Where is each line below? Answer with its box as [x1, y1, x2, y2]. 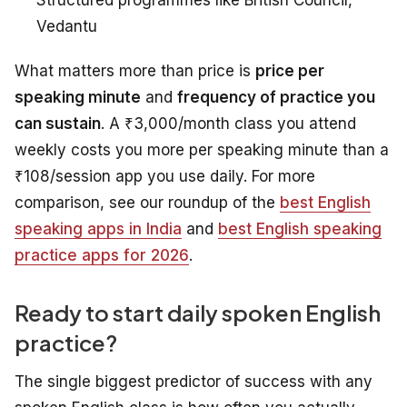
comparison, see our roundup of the [15, 193, 280, 212]
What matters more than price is [15, 61, 255, 80]
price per [255, 61, 324, 80]
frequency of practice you [177, 87, 375, 106]
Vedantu [36, 16, 97, 35]
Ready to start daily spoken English [15, 298, 381, 326]
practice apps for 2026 [15, 245, 189, 264]
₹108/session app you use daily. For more [15, 166, 315, 185]
